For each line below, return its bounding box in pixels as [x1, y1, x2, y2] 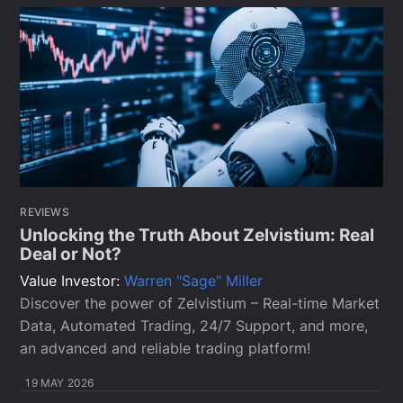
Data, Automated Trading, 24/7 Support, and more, [20, 317, 369, 336]
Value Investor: [20, 272, 125, 291]
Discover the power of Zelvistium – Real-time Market [20, 294, 381, 313]
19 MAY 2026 [25, 376, 94, 390]
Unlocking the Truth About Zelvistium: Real [20, 224, 375, 246]
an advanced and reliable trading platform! [20, 339, 311, 358]
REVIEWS [20, 205, 69, 219]
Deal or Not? [20, 243, 122, 264]
